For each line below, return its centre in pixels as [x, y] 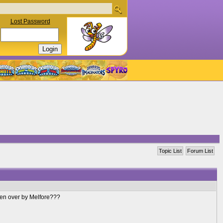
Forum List [200, 151]
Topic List [170, 151]
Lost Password [30, 21]
